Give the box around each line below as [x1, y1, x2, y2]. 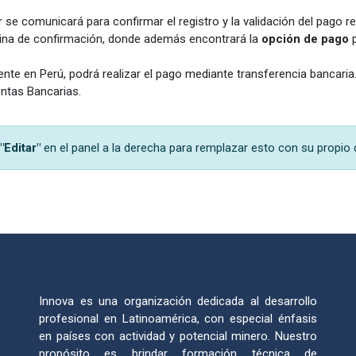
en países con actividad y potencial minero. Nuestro [39, 328, 317, 343]
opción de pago [261, 31, 349, 46]
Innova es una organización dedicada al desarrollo [39, 293, 317, 308]
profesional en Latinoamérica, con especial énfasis [39, 311, 317, 326]
